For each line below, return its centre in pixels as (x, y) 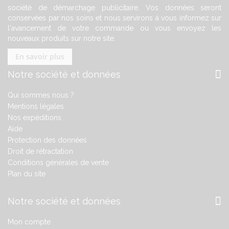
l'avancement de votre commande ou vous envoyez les (114, 28)
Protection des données (47, 140)
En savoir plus (40, 56)
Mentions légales (36, 106)
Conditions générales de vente (58, 162)
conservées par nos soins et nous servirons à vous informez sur (114, 18)
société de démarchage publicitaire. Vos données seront (114, 7)
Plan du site (27, 174)
